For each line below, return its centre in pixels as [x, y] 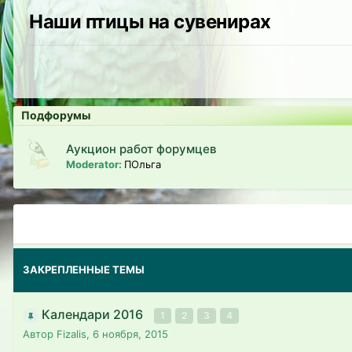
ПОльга [143, 164]
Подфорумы [56, 115]
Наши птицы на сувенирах [150, 22]
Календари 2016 [94, 314]
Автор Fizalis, [58, 334]
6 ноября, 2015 [130, 334]
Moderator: [95, 164]
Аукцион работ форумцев [141, 149]
